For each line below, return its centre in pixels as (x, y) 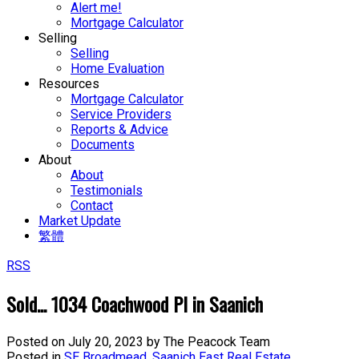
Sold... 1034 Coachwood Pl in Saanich (135, 303)
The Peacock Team (217, 341)
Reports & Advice (119, 129)
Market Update (80, 221)
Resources (69, 84)
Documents (103, 145)
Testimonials (107, 190)
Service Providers (121, 114)
